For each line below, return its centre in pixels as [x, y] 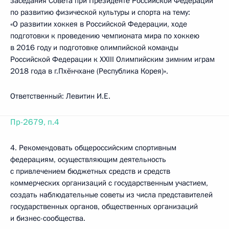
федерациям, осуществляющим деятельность [88, 159]
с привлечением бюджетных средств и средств [90, 171]
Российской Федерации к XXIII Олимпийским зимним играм [112, 59]
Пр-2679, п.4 [35, 122]
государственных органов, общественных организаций [104, 207]
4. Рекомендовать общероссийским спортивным [93, 148]
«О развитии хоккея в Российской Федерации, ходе [99, 24]
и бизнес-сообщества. [48, 218]
